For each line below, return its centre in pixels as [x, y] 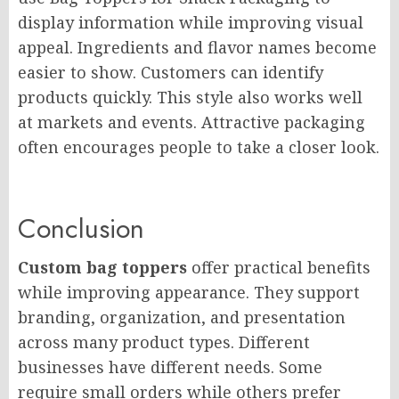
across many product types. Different [164, 342]
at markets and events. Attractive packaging [191, 122]
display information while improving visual [191, 22]
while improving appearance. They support [189, 292]
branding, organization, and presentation [182, 317]
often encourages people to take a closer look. [199, 147]
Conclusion [81, 228]
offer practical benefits [279, 267]
